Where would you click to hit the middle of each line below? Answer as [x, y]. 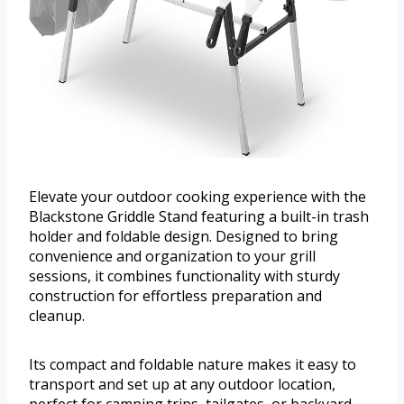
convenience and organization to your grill [172, 256]
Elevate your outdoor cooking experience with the [197, 196]
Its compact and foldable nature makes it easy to [193, 364]
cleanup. [57, 315]
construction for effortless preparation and [175, 295]
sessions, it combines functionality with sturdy [184, 275]
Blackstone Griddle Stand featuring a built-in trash [199, 216]
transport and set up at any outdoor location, [182, 384]
